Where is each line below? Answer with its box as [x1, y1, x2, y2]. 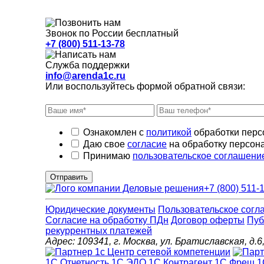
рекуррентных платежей [45, 226, 152, 236]
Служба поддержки [45, 60, 130, 71]
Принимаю [83, 151, 133, 161]
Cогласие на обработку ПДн [45, 215, 169, 226]
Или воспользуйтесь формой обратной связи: [45, 81, 245, 92]
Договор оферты [171, 215, 245, 226]
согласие [127, 139, 167, 150]
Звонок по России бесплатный [45, 28, 179, 39]
